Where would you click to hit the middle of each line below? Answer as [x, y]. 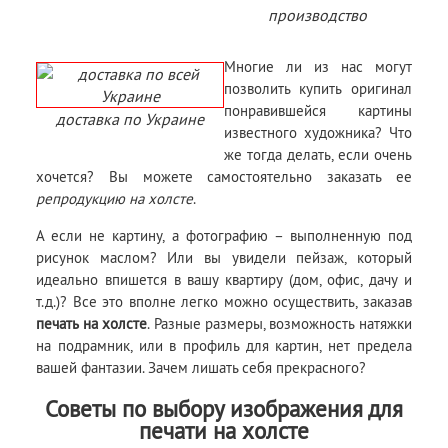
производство [318, 15]
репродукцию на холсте [115, 199]
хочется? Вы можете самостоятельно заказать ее [224, 177]
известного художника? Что [318, 133]
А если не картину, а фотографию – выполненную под [224, 236]
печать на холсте [92, 324]
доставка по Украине [130, 119]
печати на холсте [224, 430]
